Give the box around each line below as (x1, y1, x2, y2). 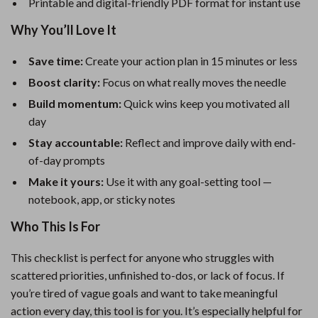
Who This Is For (11, 219, 100, 234)
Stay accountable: (28, 136, 123, 149)
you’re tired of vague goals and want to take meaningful (11, 286, 278, 300)
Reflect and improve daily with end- (123, 136, 296, 149)
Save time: (28, 54, 83, 67)
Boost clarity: (28, 75, 100, 89)
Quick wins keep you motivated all (121, 97, 290, 110)
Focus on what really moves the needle (100, 75, 286, 89)
